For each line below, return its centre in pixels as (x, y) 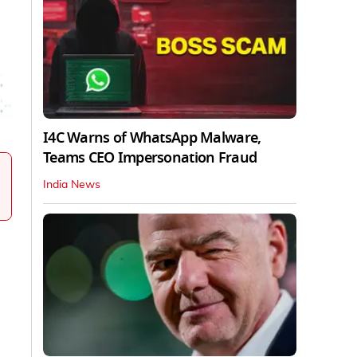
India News (72, 184)
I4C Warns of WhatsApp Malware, (152, 137)
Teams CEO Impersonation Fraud (150, 157)
